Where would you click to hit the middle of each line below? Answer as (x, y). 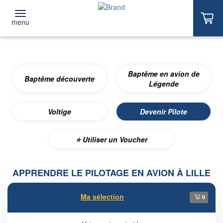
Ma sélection (103, 197)
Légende (164, 84)
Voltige (59, 111)
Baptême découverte (59, 79)
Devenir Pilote (164, 111)
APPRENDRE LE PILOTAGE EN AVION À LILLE (111, 173)
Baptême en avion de (164, 74)
